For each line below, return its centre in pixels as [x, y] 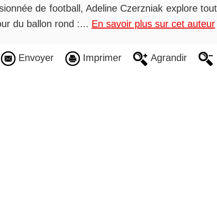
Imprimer [101, 58]
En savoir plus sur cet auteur [153, 24]
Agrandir [167, 58]
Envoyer [34, 58]
